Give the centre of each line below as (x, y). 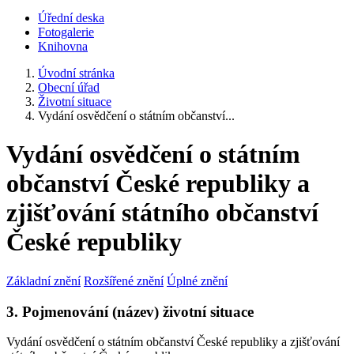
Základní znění (43, 281)
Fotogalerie (66, 32)
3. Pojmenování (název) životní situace (130, 311)
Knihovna (63, 46)
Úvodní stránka (76, 73)
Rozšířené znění (124, 281)
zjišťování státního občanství (162, 213)
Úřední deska (71, 18)
